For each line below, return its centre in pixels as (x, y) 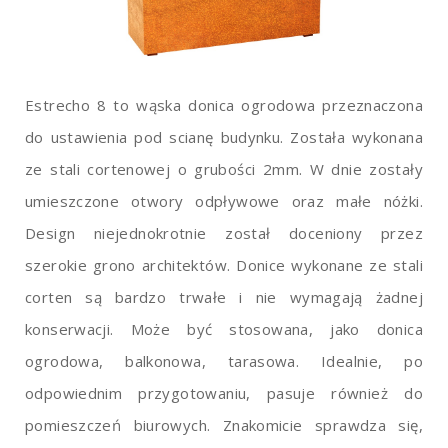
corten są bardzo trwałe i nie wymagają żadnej (224, 296)
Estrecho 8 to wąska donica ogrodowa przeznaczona (224, 104)
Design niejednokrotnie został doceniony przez (224, 232)
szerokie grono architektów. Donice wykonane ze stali (224, 264)
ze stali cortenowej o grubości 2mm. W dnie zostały (224, 168)
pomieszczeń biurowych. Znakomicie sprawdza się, (224, 424)
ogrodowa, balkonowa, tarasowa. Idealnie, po (224, 360)
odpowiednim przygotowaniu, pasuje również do (224, 392)
